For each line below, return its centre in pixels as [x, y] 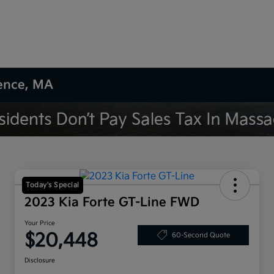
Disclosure [40, 261]
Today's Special [53, 185]
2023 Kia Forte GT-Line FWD [112, 203]
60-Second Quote [201, 235]
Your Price [40, 224]
